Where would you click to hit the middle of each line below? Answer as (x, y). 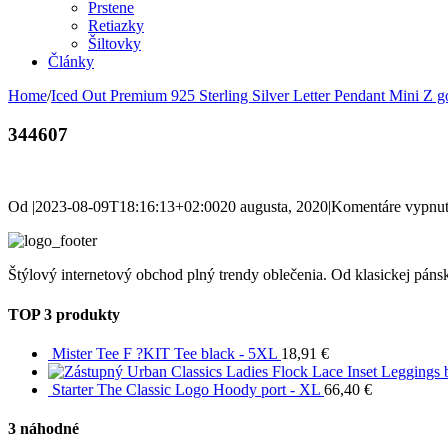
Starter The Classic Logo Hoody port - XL (186, 389)
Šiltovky (114, 43)
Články (71, 61)
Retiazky (116, 25)
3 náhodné (43, 429)
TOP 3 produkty (64, 314)
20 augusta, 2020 (274, 207)
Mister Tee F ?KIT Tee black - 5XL (164, 353)
